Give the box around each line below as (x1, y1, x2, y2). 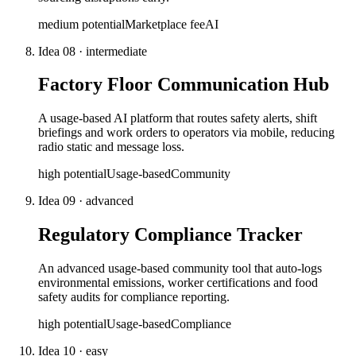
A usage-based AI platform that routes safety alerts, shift (38, 111, 317, 126)
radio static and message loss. (38, 140, 184, 154)
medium (38, 17, 79, 31)
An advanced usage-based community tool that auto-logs (38, 261, 322, 276)
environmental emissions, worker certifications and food (38, 276, 318, 290)
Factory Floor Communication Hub (38, 74, 329, 95)
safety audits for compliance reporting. (38, 290, 230, 304)
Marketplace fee (125, 17, 205, 31)
